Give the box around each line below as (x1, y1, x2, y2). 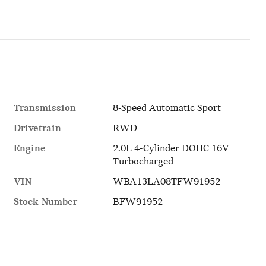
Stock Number (13, 197, 77, 208)
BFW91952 (112, 197, 163, 208)
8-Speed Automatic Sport (112, 103, 221, 115)
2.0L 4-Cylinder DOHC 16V (112, 143, 229, 155)
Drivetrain (13, 123, 61, 135)
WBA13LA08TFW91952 (112, 176, 220, 188)
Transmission (13, 103, 76, 115)
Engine (13, 143, 46, 155)
